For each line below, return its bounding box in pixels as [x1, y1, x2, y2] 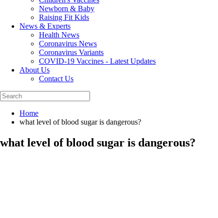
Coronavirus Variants [39, 48, 104, 56]
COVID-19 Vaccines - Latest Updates [39, 57, 156, 65]
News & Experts [19, 22, 71, 30]
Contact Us [39, 74, 73, 83]
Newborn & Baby [39, 4, 94, 13]
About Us [19, 66, 50, 74]
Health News [39, 31, 79, 39]
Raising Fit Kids [39, 13, 89, 21]
